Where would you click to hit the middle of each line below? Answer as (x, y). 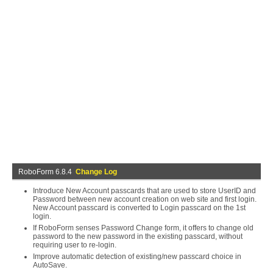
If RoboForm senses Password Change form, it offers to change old (143, 228)
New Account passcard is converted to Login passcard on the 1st (139, 208)
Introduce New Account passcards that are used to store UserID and (144, 191)
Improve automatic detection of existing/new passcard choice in (137, 257)
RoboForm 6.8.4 (47, 172)
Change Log (96, 172)
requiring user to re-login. (75, 245)
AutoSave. (50, 265)
